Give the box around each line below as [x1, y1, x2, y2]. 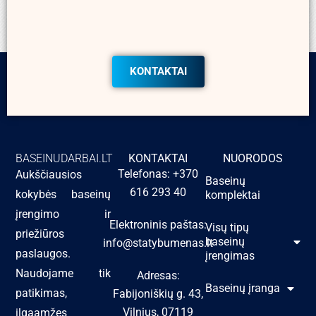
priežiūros [16, 226, 65, 241]
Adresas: [136, 268, 180, 282]
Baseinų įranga [205, 281, 281, 295]
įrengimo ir [16, 207, 111, 221]
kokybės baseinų [16, 187, 111, 201]
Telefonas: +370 [118, 166, 198, 181]
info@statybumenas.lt [103, 236, 213, 250]
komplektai [205, 188, 261, 202]
